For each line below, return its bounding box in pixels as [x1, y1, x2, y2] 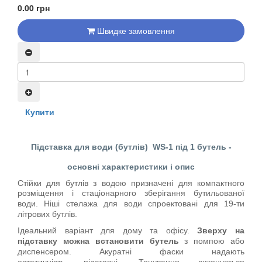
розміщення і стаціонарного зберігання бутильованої [18, 188, 244, 198]
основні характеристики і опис [67, 161, 195, 171]
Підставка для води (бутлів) [30, 142, 150, 151]
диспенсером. [18, 246, 99, 256]
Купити [25, 105, 54, 118]
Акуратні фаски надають [99, 246, 244, 256]
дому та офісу [122, 225, 187, 235]
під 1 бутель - [175, 142, 232, 151]
